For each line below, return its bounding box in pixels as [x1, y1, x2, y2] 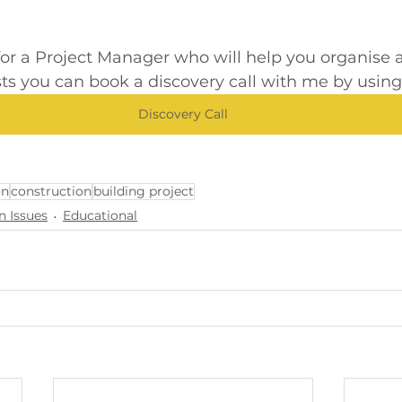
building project [93, 182, 194, 199]
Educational [63, 207, 137, 224]
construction [11, 182, 92, 199]
